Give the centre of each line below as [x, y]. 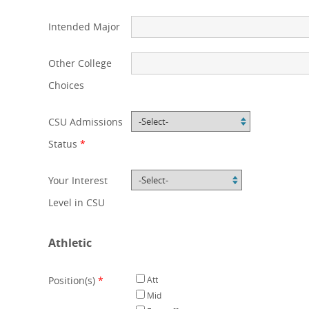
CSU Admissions [86, 122]
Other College [80, 63]
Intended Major [84, 27]
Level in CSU [77, 202]
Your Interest [78, 180]
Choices [66, 85]
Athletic [70, 243]
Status [63, 144]
